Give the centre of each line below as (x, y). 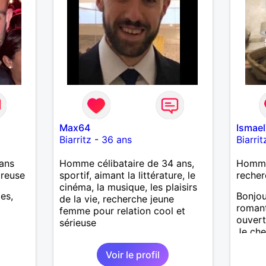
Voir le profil (133, 254)
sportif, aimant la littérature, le (127, 175)
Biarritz (75, 139)
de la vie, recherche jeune (116, 199)
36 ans (116, 139)
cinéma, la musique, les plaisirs (128, 187)
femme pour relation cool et (122, 210)
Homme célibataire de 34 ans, (126, 163)
